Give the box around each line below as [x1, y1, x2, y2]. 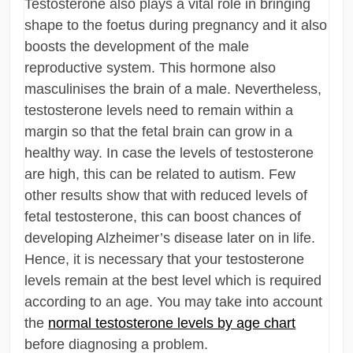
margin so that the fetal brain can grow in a [24, 123, 293, 139]
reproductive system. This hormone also [24, 59, 277, 76]
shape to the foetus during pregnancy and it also [24, 17, 328, 33]
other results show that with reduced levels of [24, 187, 308, 203]
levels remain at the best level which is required [24, 272, 322, 288]
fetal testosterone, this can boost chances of [24, 208, 302, 225]
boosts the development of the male [24, 38, 250, 54]
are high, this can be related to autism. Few [24, 165, 296, 182]
